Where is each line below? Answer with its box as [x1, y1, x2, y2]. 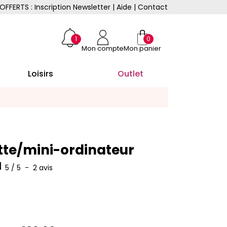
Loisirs [27, 68, 53, 80]
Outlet [117, 68, 143, 80]
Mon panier [124, 44, 161, 54]
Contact [138, 2, 168, 12]
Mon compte [82, 44, 124, 54]
